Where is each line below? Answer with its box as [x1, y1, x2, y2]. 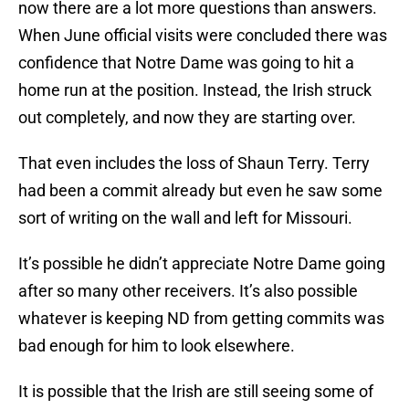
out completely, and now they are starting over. [18, 108, 356, 128]
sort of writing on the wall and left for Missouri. [18, 208, 356, 228]
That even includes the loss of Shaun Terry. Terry [18, 153, 370, 173]
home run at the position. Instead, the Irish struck [18, 80, 372, 100]
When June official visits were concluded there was [18, 26, 387, 46]
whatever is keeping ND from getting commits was [18, 309, 384, 329]
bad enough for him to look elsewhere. [18, 336, 295, 356]
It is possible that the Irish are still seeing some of [18, 382, 373, 402]
